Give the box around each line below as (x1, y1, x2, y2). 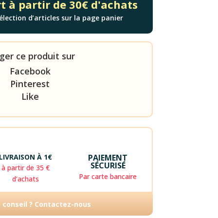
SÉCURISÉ (90, 160, 126, 171)
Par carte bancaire (79, 172, 137, 182)
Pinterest (10, 78, 50, 90)
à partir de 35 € (1, 163, 50, 173)
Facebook (9, 65, 51, 77)
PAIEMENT (88, 152, 128, 163)
